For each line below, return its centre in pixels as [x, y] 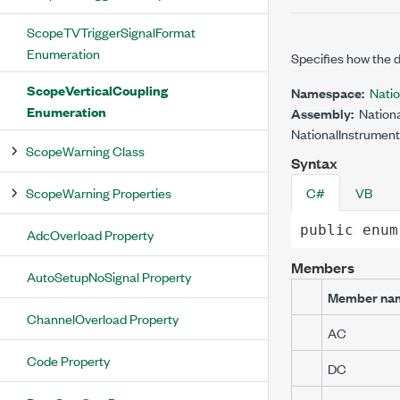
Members [323, 267]
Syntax [314, 163]
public [326, 229]
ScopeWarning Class [85, 150]
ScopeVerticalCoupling [97, 90]
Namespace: [328, 92]
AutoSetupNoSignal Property [109, 276]
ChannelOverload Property [103, 318]
